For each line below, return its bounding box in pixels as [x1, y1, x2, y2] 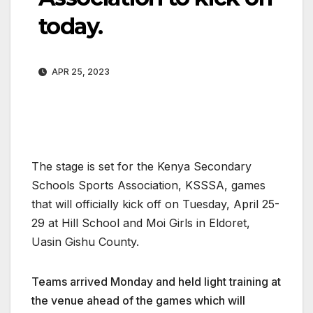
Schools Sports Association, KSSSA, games [31, 178, 265, 193]
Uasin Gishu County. [31, 235, 139, 249]
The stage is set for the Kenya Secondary [31, 159, 252, 174]
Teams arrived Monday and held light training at [31, 275, 281, 289]
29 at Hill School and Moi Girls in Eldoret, [31, 216, 250, 231]
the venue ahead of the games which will [31, 293, 245, 308]
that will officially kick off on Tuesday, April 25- [31, 197, 279, 212]
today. [38, 13, 103, 41]
